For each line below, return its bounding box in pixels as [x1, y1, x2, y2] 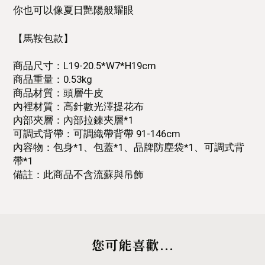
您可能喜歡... [91, 235, 174, 254]
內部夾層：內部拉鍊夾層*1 [13, 114, 134, 126]
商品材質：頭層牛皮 [13, 87, 104, 99]
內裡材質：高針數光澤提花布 [13, 101, 144, 112]
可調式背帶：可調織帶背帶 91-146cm [13, 128, 180, 140]
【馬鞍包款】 [13, 33, 73, 44]
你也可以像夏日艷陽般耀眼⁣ [13, 4, 134, 16]
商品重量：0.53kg [13, 73, 92, 85]
